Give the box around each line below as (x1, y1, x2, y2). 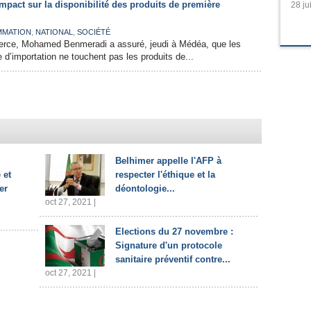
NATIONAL (35, 28, 73, 36)
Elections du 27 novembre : (115, 226, 233, 237)
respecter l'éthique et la (115, 169, 215, 180)
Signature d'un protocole (115, 240, 222, 251)
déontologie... (115, 183, 175, 194)
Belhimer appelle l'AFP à (115, 155, 221, 166)
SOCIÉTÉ (77, 28, 110, 36)
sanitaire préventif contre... (115, 254, 230, 264)
